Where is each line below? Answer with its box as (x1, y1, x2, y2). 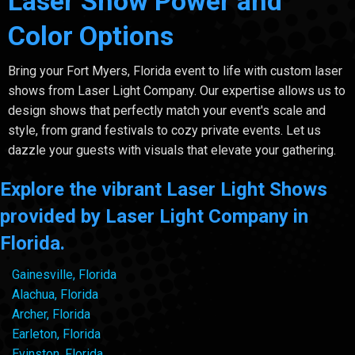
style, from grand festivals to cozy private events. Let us (8, 122, 321, 138)
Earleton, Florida (12, 326, 101, 342)
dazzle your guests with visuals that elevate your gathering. (8, 142, 336, 158)
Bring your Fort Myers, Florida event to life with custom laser (8, 63, 342, 78)
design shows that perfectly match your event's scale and (8, 102, 326, 118)
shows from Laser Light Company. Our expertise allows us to (8, 82, 345, 98)
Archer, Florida (12, 306, 90, 322)
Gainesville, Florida (12, 266, 116, 282)
